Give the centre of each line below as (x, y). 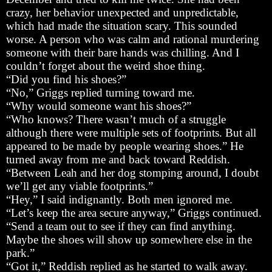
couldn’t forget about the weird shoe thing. (106, 66)
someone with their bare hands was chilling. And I (123, 52)
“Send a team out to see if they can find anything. (121, 226)
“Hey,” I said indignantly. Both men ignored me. (119, 199)
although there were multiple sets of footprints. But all (131, 132)
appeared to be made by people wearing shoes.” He (125, 146)
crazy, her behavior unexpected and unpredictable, (122, 12)
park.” (20, 253)
